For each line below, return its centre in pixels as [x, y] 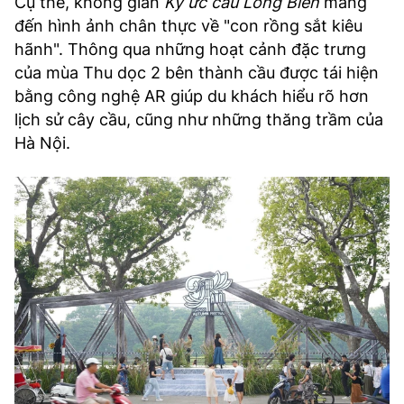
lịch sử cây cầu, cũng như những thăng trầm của [199, 120]
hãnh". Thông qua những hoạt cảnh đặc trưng [190, 50]
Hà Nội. [42, 143]
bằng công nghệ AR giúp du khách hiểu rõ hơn [192, 96]
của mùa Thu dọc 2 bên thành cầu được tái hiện [197, 73]
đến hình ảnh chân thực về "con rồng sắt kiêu [188, 26]
